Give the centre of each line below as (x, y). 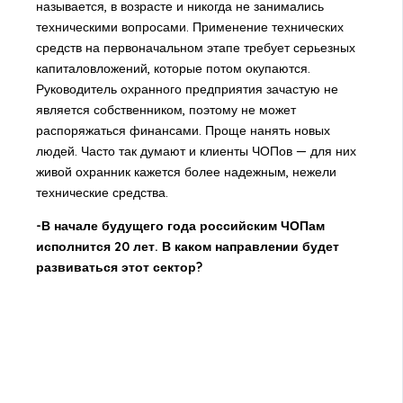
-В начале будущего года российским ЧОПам (180, 226)
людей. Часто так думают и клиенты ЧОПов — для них (196, 152)
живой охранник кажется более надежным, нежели (186, 172)
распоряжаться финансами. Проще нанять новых (183, 131)
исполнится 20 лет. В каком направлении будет (187, 247)
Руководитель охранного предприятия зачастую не (187, 90)
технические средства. (102, 193)
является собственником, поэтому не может (166, 110)
